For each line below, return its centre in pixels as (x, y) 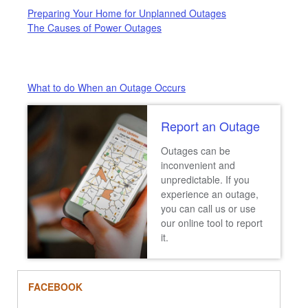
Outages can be (196, 151)
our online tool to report (212, 223)
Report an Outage (210, 126)
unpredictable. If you (205, 179)
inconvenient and (198, 165)
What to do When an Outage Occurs (107, 87)
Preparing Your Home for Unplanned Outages (127, 13)
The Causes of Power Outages (95, 27)
